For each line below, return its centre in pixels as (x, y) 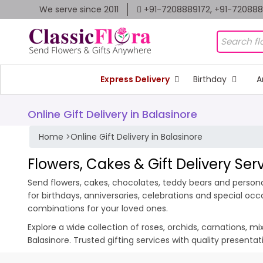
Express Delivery (136, 79)
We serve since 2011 (79, 9)
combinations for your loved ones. (98, 208)
